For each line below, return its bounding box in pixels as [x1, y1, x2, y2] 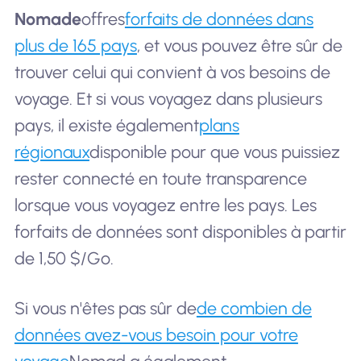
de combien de [196, 297, 312, 318]
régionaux [14, 142, 89, 163]
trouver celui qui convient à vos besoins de [14, 62, 330, 83]
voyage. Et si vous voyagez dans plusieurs [14, 89, 322, 110]
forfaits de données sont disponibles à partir [14, 222, 346, 243]
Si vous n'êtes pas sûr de [14, 297, 197, 318]
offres [81, 9, 125, 30]
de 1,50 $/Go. [14, 248, 114, 269]
